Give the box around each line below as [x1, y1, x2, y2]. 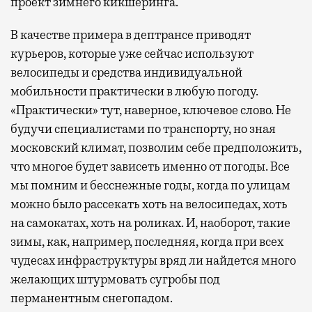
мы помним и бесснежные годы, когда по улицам [10, 178, 290, 194]
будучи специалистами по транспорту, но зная [10, 121, 276, 137]
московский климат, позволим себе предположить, [10, 140, 302, 156]
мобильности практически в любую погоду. [10, 84, 258, 100]
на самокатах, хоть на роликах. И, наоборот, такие [10, 215, 290, 231]
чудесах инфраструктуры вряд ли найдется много [10, 253, 296, 269]
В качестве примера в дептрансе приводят [10, 27, 251, 43]
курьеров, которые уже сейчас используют [10, 46, 253, 62]
